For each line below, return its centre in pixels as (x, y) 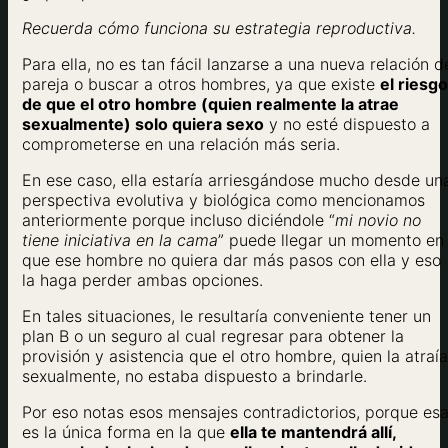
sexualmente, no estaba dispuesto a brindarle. (194, 375)
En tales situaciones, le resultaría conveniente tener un (226, 315)
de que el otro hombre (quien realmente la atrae (210, 103)
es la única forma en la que (126, 431)
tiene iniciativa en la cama (120, 239)
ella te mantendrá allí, (313, 431)
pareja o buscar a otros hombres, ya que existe (201, 83)
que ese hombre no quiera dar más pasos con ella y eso (231, 259)
